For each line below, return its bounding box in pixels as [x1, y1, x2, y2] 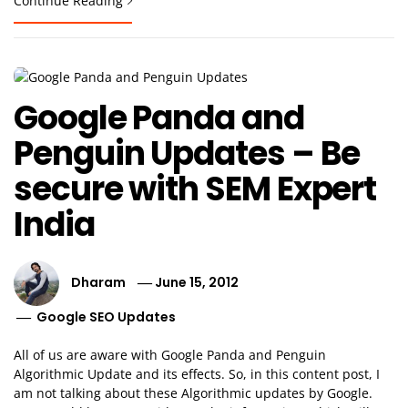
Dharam [71, 272, 126, 291]
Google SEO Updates [36, 307, 177, 326]
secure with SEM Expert [14, 165, 377, 212]
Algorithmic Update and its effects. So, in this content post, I [14, 364, 380, 382]
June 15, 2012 [155, 272, 240, 291]
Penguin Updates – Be [14, 129, 361, 177]
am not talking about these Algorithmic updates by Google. [14, 383, 372, 402]
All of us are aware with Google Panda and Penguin [14, 345, 326, 363]
